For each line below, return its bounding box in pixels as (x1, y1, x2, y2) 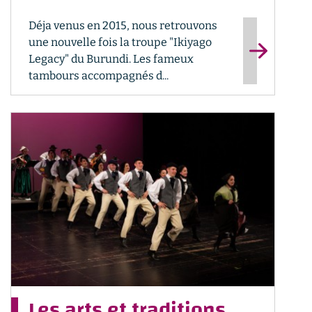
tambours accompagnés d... (29, 69, 169, 82)
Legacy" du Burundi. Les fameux (29, 52, 194, 65)
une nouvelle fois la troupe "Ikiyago (29, 36, 212, 49)
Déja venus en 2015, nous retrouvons (29, 19, 217, 32)
